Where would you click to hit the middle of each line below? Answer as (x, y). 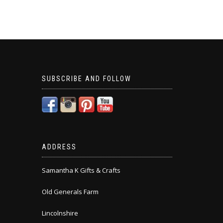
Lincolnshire (60, 213)
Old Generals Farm (70, 192)
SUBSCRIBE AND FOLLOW (86, 79)
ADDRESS (59, 147)
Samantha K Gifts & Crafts (81, 170)
